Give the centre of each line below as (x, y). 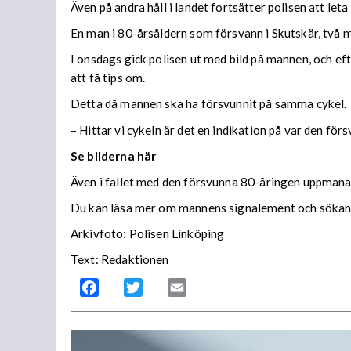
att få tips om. (108, 78)
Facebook (126, 288)
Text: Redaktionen (120, 260)
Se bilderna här (114, 156)
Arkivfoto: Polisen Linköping (148, 234)
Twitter (163, 288)
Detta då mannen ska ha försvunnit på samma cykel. (209, 104)
